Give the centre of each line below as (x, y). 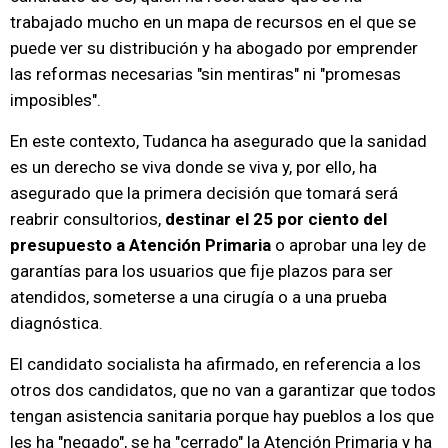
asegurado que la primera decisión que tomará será (204, 193)
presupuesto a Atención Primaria (142, 245)
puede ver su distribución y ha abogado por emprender (214, 48)
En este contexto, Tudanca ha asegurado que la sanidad (218, 141)
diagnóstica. (56, 323)
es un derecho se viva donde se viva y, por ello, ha (193, 167)
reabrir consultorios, (87, 219)
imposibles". (55, 100)
